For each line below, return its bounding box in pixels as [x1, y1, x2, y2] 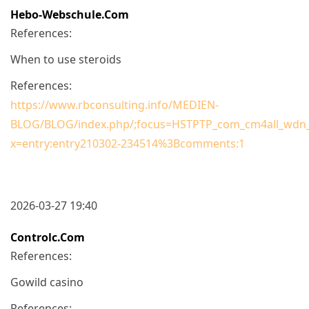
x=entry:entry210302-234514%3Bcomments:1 [10, 135, 245, 151]
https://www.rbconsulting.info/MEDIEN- [10, 97, 219, 112]
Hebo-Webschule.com [10, 6, 129, 22]
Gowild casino [10, 274, 83, 290]
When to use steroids [10, 51, 121, 67]
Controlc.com [10, 229, 85, 245]
